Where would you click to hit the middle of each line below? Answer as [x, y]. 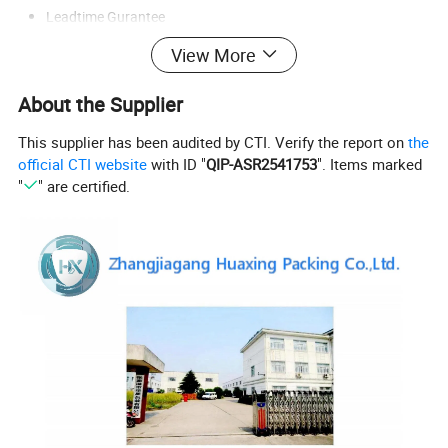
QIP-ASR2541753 [262, 164]
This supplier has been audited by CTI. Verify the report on [213, 142]
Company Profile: [114, 81]
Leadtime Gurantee [107, 16]
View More [213, 54]
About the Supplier [101, 104]
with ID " [177, 164]
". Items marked [370, 164]
